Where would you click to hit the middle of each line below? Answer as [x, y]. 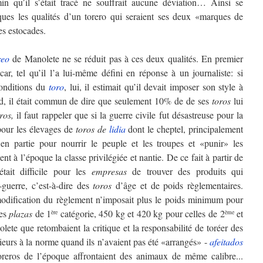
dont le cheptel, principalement [184, 129]
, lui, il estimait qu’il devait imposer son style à [153, 86]
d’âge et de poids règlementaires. [178, 185]
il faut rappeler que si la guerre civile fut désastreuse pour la [128, 114]
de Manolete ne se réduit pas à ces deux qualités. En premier [127, 58]
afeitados [227, 241]
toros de [92, 129]
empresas [109, 171]
